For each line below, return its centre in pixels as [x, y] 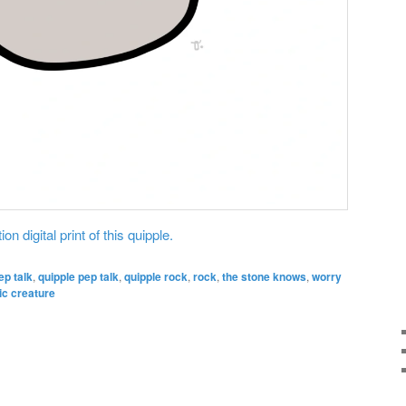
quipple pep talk [78, 276]
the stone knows [264, 276]
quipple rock [156, 276]
